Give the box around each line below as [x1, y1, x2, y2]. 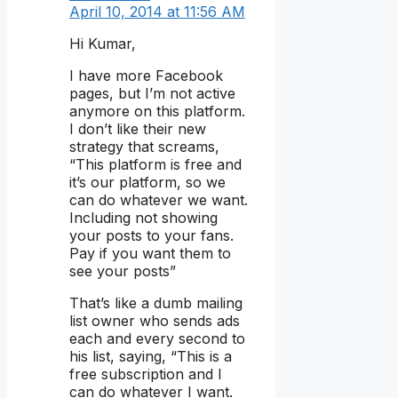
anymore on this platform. [69, 102, 245, 121]
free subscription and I [69, 365, 222, 384]
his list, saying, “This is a [69, 347, 232, 366]
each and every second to [69, 330, 245, 348]
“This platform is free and [69, 155, 242, 174]
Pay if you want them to [69, 244, 231, 263]
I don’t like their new [69, 120, 206, 139]
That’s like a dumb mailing [69, 294, 243, 313]
